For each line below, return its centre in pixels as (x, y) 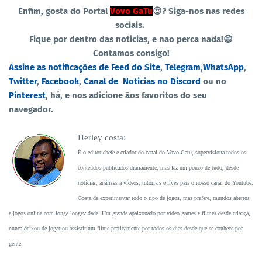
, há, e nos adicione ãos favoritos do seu (126, 95)
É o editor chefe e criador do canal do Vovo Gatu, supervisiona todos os (162, 152)
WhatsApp (223, 67)
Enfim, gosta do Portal (64, 11)
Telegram (183, 67)
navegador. (31, 109)
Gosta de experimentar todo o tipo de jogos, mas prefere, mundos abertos (164, 198)
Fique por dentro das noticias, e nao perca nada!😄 (131, 39)
